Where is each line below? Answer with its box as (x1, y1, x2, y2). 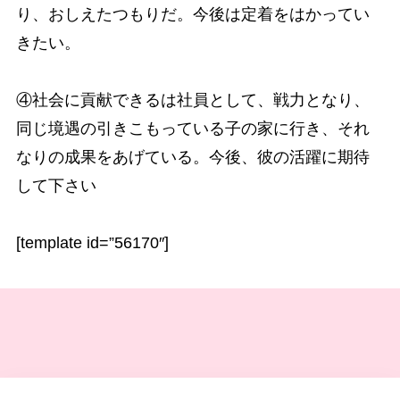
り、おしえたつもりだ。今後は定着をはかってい (15, 4, 370, 23)
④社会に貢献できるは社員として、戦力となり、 (15, 90, 370, 109)
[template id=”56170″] (15, 233, 169, 252)
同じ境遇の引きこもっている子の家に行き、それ (15, 119, 370, 137)
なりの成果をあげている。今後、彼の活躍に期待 (15, 147, 370, 166)
